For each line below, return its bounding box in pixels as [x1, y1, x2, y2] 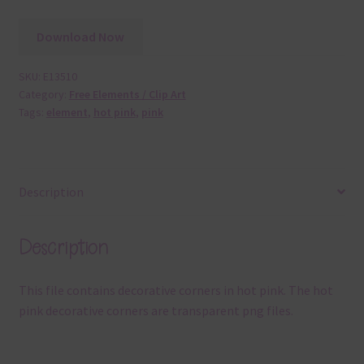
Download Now [37, 28, 125, 45]
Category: [18, 87, 69, 102]
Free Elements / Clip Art [68, 87, 186, 102]
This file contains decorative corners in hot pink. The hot [18, 282, 333, 299]
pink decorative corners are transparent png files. [18, 302, 293, 319]
